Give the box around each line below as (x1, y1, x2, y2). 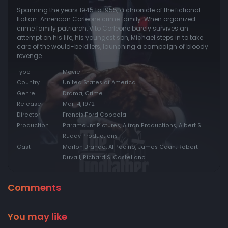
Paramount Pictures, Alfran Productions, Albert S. (63, 122, 202, 130)
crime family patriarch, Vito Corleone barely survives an (17, 24, 188, 33)
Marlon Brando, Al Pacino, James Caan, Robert (63, 143, 198, 151)
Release (17, 100, 41, 108)
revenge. (17, 51, 43, 61)
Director (17, 111, 40, 119)
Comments (8, 181, 61, 194)
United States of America (63, 79, 136, 87)
